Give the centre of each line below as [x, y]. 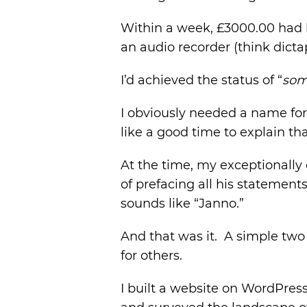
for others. [151, 256]
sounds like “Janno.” [182, 204]
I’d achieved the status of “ [201, 80]
